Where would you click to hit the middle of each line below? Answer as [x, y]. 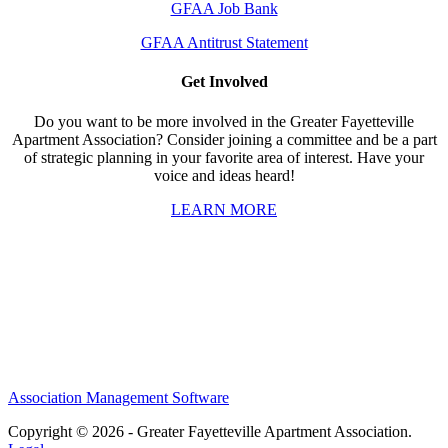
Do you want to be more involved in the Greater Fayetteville [224, 121]
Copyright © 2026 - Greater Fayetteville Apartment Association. [210, 431]
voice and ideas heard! [224, 175]
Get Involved [224, 82]
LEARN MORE [224, 209]
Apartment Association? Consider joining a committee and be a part [224, 139]
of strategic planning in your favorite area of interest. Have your [224, 157]
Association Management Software [118, 397]
